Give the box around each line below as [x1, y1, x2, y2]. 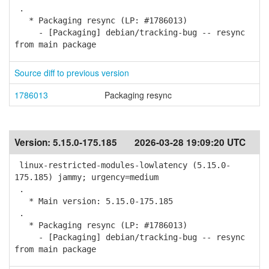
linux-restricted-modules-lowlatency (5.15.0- [14, 160, 231, 170]
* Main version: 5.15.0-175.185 [14, 196, 173, 206]
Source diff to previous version [14, 67, 129, 79]
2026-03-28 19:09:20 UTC [134, 136, 246, 149]
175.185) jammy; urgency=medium [14, 172, 159, 182]
